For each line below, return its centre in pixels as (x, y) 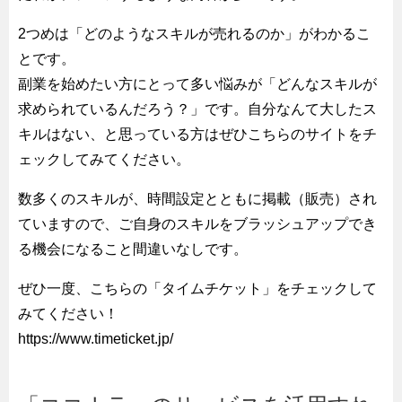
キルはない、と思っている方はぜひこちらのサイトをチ (197, 134)
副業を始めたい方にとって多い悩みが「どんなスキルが (197, 83)
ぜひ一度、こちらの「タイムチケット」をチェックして (197, 288)
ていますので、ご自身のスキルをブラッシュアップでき (197, 223)
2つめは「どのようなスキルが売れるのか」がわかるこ (194, 33)
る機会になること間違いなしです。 (133, 249)
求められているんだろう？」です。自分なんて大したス (197, 109)
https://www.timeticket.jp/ (96, 338)
